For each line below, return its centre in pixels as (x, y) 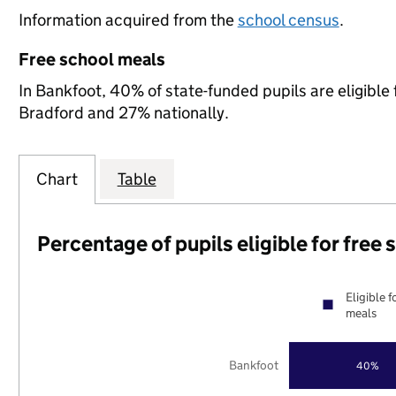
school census (288, 20)
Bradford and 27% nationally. (123, 113)
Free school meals (91, 59)
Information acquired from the (128, 20)
